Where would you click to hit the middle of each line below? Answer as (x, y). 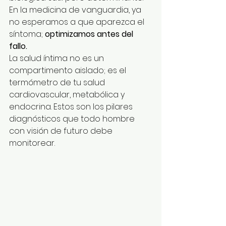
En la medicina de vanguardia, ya (76, 10)
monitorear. (32, 143)
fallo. (18, 46)
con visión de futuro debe (62, 131)
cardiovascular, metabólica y (68, 95)
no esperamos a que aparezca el (78, 22)
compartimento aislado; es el (69, 70)
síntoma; (27, 34)
